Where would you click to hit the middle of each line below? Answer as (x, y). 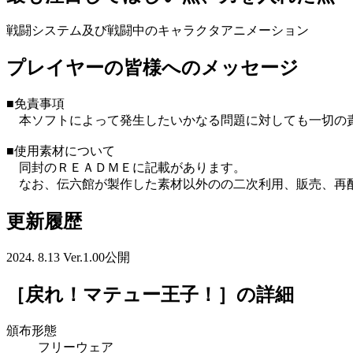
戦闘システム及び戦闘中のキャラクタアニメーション (158, 31)
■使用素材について (61, 151)
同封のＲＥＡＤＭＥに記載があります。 (126, 168)
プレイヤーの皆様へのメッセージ (152, 68)
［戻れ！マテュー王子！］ (121, 294)
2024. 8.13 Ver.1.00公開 (68, 258)
